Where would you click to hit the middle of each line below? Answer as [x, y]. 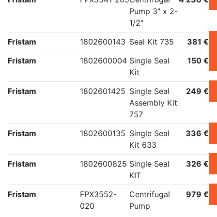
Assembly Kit [153, 103]
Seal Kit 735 [152, 42]
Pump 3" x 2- [154, 11]
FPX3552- [98, 194]
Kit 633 [143, 145]
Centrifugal [150, 194]
